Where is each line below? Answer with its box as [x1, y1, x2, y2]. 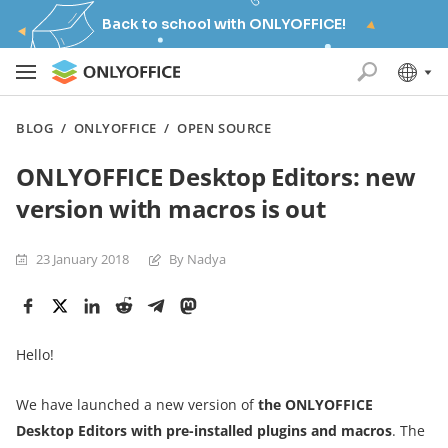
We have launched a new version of [16, 395, 258, 414]
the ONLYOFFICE [258, 395, 373, 414]
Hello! [16, 345, 54, 364]
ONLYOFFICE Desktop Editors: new [16, 160, 416, 193]
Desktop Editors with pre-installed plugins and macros [16, 421, 392, 440]
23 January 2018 [36, 250, 129, 268]
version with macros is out [16, 192, 326, 225]
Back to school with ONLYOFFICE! [102, 15, 346, 33]
